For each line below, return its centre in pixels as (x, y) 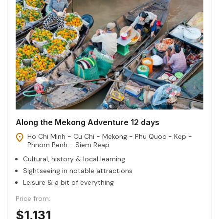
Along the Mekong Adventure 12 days (88, 122)
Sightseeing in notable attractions (78, 170)
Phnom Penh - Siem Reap (68, 144)
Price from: (33, 198)
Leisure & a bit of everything (68, 182)
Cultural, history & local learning (74, 159)
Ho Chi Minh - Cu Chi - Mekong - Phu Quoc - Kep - (110, 136)
